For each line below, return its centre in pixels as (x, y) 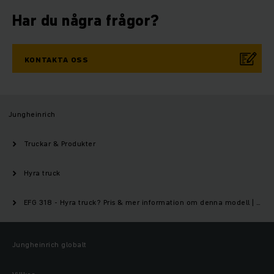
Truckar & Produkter (60, 143)
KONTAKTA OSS (57, 60)
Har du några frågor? (86, 20)
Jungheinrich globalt (50, 244)
